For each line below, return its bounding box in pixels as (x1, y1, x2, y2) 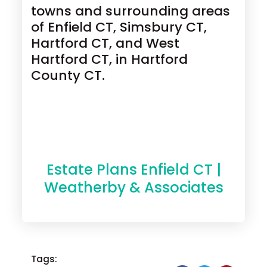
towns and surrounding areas (31, 1, 231, 20)
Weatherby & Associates (44, 177, 223, 197)
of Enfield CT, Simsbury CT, (31, 17, 207, 36)
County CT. (31, 66, 105, 85)
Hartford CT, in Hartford (31, 49, 188, 69)
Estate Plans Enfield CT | (46, 159, 221, 179)
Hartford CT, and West (31, 33, 180, 52)
